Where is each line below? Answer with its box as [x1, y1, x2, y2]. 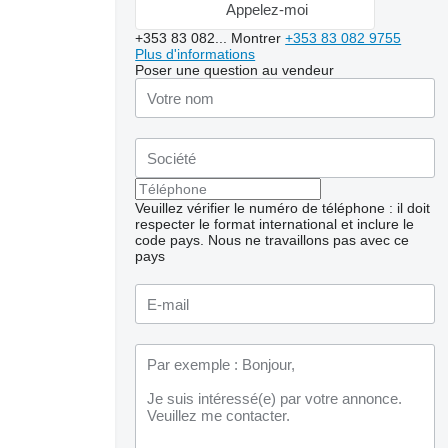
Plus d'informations [135, 46, 256, 62]
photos [346, 387, 384, 402]
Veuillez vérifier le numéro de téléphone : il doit [135, 200, 431, 216]
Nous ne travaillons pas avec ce [208, 232, 410, 248]
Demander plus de [314, 373, 416, 388]
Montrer [231, 30, 286, 46]
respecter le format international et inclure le [135, 216, 415, 232]
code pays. [135, 232, 205, 248]
